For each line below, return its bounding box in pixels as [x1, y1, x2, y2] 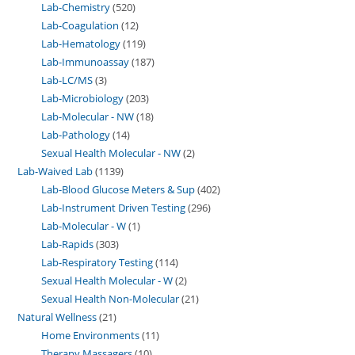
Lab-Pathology [41, 128, 111, 143]
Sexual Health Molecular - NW [41, 146, 181, 161]
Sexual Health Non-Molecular [41, 292, 180, 307]
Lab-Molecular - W [41, 219, 127, 234]
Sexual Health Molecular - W [41, 273, 174, 288]
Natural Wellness [17, 310, 97, 325]
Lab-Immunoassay [41, 55, 130, 70]
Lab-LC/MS [41, 73, 94, 88]
